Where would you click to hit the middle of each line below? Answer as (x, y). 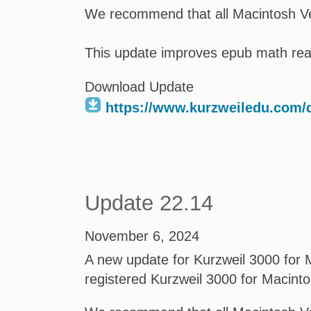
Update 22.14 (149, 203)
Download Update (139, 87)
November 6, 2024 (142, 236)
